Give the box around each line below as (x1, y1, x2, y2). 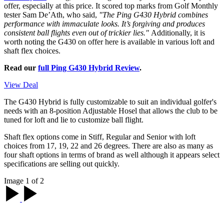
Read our (4, 63, 38, 72)
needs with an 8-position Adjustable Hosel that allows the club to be (4, 106, 217, 115)
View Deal (4, 80, 38, 89)
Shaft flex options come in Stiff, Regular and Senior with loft (4, 132, 195, 141)
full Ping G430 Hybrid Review (38, 63, 139, 72)
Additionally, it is (151, 28, 205, 37)
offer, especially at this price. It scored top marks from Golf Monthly (4, 1, 218, 10)
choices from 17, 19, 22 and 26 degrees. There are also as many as (4, 141, 213, 150)
